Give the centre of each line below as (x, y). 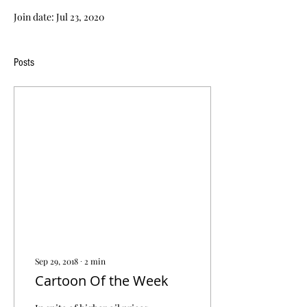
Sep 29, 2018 (57, 261)
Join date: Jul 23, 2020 (59, 17)
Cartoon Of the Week (102, 281)
